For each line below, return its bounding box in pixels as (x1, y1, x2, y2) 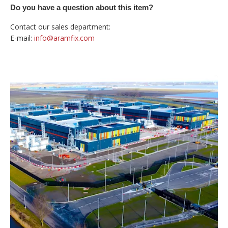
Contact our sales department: (10, 22, 110, 32)
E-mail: (10, 33, 34, 43)
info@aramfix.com (34, 33, 95, 43)
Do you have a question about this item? (10, 3, 153, 12)
